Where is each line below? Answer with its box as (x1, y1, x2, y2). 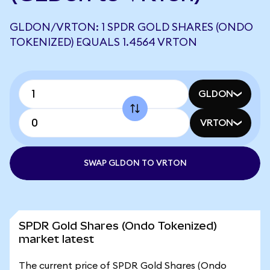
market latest (19, 233, 94, 245)
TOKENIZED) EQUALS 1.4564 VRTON (10, 37, 197, 48)
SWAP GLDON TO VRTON (83, 159, 187, 168)
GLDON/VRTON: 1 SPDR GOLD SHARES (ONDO (10, 22, 253, 33)
